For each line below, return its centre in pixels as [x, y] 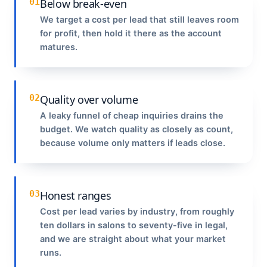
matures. [59, 47]
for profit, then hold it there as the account [131, 33]
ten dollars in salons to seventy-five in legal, [134, 225]
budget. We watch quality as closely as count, [136, 129]
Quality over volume [89, 100]
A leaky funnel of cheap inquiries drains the [132, 116]
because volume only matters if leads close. [133, 143]
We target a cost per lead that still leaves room [139, 20]
